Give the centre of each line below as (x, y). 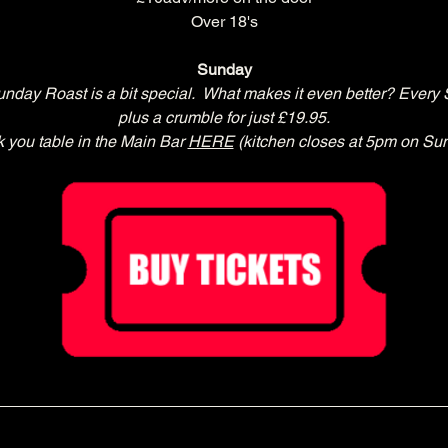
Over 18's (224, 22)
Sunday (224, 70)
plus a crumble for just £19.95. (224, 118)
